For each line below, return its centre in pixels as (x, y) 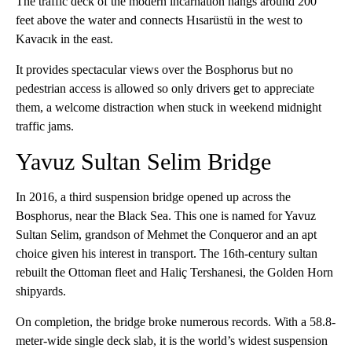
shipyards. (41, 291)
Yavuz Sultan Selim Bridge (143, 162)
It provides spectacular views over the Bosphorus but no (154, 70)
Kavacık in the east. (64, 39)
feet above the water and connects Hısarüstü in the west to (159, 20)
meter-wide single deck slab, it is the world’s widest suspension (172, 341)
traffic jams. (45, 126)
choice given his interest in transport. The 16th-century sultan (167, 254)
